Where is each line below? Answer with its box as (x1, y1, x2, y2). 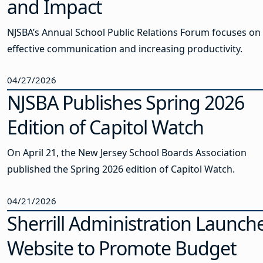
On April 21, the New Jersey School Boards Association (7, 146, 247, 160)
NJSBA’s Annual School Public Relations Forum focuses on (7, 25, 261, 39)
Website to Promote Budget (7, 235, 237, 261)
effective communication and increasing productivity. (7, 42, 242, 55)
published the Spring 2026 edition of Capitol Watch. (7, 163, 235, 176)
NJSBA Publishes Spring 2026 (7, 90, 245, 116)
